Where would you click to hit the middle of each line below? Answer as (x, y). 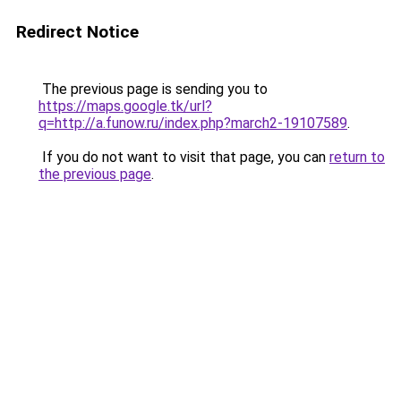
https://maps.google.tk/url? (125, 106)
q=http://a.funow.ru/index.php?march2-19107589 (193, 123)
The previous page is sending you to (153, 89)
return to (357, 157)
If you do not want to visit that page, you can (184, 157)
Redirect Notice (77, 32)
